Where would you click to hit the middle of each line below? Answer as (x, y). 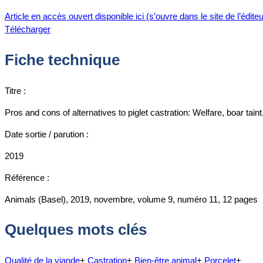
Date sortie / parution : (47, 134)
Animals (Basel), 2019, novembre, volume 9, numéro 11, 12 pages (131, 199)
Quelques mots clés (76, 230)
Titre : (15, 90)
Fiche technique (62, 60)
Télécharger (28, 29)
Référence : (27, 177)
